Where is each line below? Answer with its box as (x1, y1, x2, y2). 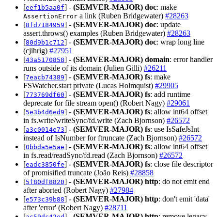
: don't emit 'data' (158, 194, 210, 203)
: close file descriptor (150, 159, 213, 168)
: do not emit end (158, 177, 210, 186)
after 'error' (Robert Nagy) (23, 203, 105, 212)
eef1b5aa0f (26, 3, 64, 11)
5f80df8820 (26, 178, 64, 186)
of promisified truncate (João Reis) (23, 168, 130, 177)
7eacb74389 (26, 73, 64, 81)
